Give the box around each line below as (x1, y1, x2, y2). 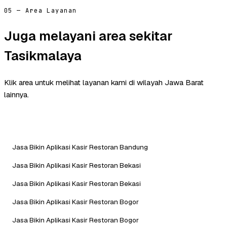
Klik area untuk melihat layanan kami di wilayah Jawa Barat (4, 77, 204, 87)
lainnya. (4, 89, 29, 99)
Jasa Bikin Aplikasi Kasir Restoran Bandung (12, 142, 148, 152)
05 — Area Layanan (4, 7, 77, 15)
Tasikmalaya (4, 47, 82, 64)
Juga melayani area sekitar (4, 27, 172, 45)
